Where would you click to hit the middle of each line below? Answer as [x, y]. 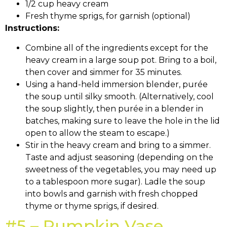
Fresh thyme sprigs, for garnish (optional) [108, 16]
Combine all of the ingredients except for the [117, 48]
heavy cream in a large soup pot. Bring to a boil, [121, 60]
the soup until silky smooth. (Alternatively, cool [120, 96]
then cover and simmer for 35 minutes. [104, 72]
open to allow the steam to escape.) [98, 133]
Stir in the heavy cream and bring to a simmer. [118, 145]
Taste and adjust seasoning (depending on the [119, 157]
